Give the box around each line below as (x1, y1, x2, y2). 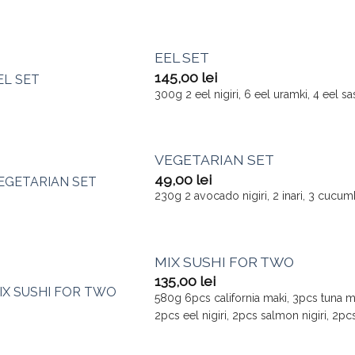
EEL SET (155, 49, 210, 67)
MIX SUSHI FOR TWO (155, 253, 295, 270)
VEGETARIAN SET (155, 151, 275, 168)
